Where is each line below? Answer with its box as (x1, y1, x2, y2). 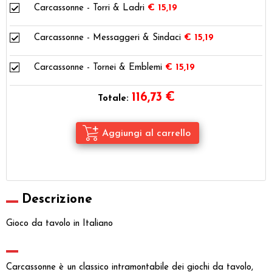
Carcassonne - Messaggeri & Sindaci (34, 33, 181, 42)
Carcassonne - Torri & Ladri (34, 3, 144, 13)
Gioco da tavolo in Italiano (6, 219, 113, 228)
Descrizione (22, 192, 92, 206)
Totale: (97, 93, 129, 103)
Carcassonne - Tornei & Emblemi (34, 63, 162, 72)
